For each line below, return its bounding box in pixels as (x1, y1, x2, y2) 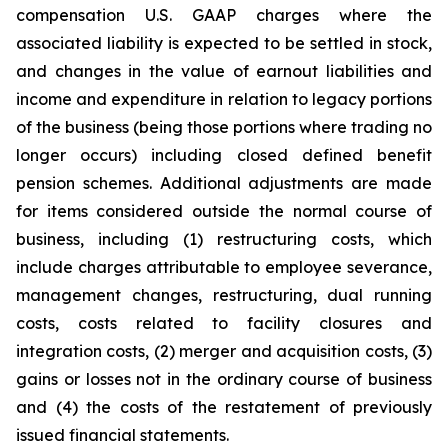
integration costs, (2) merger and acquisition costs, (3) (16, 341, 432, 361)
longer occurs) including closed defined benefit (16, 145, 432, 165)
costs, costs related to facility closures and (16, 313, 432, 333)
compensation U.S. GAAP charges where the (16, 5, 432, 25)
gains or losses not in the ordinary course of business (16, 369, 432, 389)
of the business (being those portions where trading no (16, 117, 432, 137)
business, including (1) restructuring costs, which (16, 229, 432, 249)
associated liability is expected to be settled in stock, (16, 33, 432, 53)
